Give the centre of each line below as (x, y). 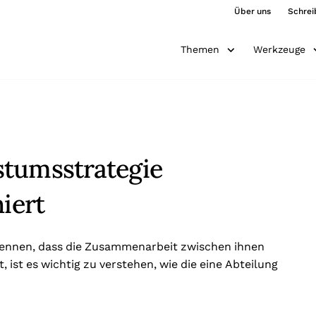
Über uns (253, 11)
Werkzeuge (279, 49)
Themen (200, 49)
